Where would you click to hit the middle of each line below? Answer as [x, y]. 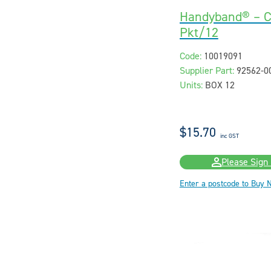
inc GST [229, 136]
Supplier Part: [207, 71]
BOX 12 [220, 86]
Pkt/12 [199, 32]
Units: [191, 86]
